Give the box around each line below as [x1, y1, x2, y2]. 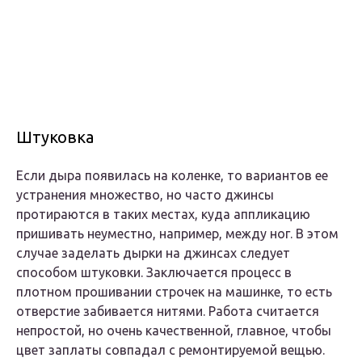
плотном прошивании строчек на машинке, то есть [16, 284, 332, 300]
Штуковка [16, 128, 94, 147]
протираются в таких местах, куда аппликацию [16, 207, 310, 222]
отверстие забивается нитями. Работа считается [16, 304, 319, 319]
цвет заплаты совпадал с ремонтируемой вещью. [16, 343, 325, 358]
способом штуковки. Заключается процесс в [16, 265, 292, 280]
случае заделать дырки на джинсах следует [16, 246, 290, 261]
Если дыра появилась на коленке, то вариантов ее [16, 168, 328, 183]
